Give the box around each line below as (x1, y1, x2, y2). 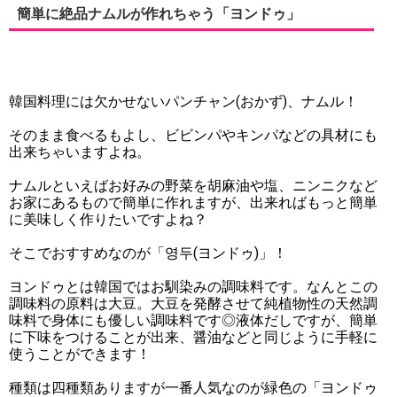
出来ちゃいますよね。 (9, 144, 151, 160)
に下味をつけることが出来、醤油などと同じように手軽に (9, 329, 378, 346)
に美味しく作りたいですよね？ (9, 211, 207, 228)
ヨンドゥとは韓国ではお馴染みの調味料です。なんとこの (9, 278, 378, 295)
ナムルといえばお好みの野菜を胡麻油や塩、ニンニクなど (9, 177, 378, 194)
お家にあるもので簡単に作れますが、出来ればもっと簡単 (9, 194, 378, 211)
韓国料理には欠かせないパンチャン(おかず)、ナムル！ (9, 93, 358, 110)
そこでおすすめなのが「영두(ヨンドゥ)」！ (9, 245, 287, 261)
